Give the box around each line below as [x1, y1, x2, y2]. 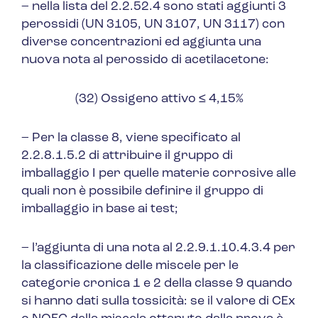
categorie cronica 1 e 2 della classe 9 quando [21, 277, 292, 291]
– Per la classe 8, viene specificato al [21, 131, 241, 146]
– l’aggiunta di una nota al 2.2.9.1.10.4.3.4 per [21, 241, 295, 256]
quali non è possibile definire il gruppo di [21, 185, 263, 199]
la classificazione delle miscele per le [21, 259, 238, 273]
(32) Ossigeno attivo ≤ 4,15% [75, 92, 243, 106]
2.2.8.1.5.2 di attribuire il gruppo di [21, 149, 233, 163]
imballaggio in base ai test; [21, 202, 178, 216]
